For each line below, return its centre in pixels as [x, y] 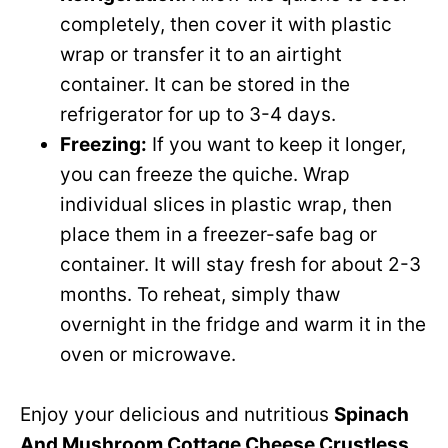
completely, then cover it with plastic [226, 25]
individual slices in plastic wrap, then [226, 205]
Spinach [371, 415]
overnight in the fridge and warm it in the [243, 325]
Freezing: [103, 145]
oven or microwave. [148, 355]
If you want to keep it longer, [276, 145]
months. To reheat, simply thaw [200, 295]
